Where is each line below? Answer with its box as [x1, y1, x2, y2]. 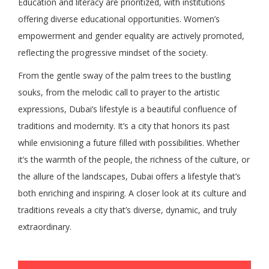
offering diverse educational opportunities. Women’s [18, 13, 220, 25]
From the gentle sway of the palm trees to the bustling [18, 69, 231, 81]
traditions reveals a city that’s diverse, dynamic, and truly [18, 204, 237, 216]
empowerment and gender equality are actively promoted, [18, 29, 244, 41]
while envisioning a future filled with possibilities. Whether [18, 136, 240, 148]
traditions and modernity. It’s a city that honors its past [18, 119, 230, 131]
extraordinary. [18, 220, 71, 232]
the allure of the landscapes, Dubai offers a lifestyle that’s [18, 170, 241, 182]
